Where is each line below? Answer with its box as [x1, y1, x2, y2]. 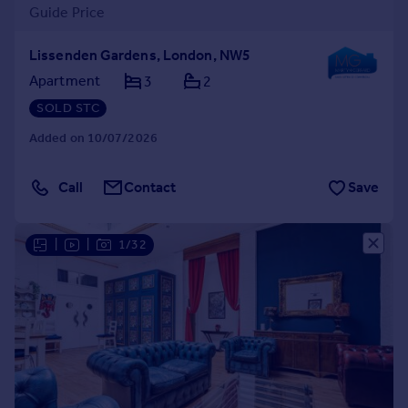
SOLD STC [36, 100, 99, 116]
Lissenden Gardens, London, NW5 [29, 46, 250, 64]
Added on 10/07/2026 [29, 130, 158, 146]
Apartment [29, 72, 100, 89]
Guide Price [29, 4, 106, 21]
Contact [124, 178, 177, 196]
